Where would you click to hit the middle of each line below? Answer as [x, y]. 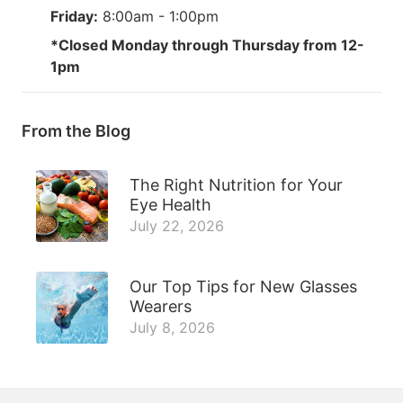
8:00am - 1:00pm [158, 16]
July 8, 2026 [172, 327]
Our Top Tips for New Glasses [243, 286]
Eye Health [170, 204]
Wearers [161, 306]
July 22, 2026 [177, 225]
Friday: [74, 16]
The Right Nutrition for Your [236, 184]
